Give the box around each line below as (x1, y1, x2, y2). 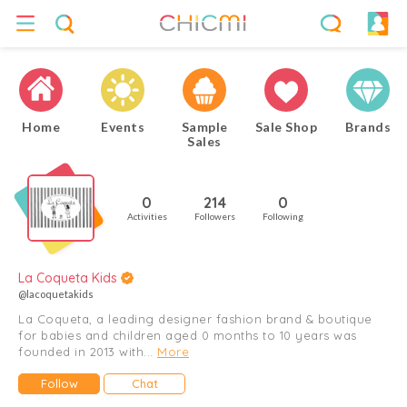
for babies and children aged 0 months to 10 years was (18, 328, 357, 342)
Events (101, 119, 144, 134)
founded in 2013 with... (18, 344, 157, 359)
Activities (127, 210, 167, 222)
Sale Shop (254, 119, 318, 134)
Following (263, 210, 303, 222)
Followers (194, 210, 235, 222)
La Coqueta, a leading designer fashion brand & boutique (18, 312, 372, 326)
